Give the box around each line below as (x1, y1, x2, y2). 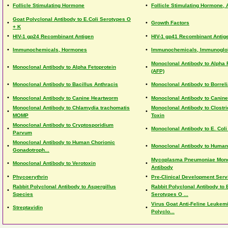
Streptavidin (13, 205, 43, 210)
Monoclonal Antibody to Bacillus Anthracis (13, 81, 118, 87)
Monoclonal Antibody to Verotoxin (13, 160, 96, 166)
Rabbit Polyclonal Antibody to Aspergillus (13, 184, 116, 189)
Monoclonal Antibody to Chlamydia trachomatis (13, 105, 130, 110)
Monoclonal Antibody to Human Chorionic (13, 139, 115, 145)
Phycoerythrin (13, 174, 48, 180)
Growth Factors (151, 20, 189, 25)
